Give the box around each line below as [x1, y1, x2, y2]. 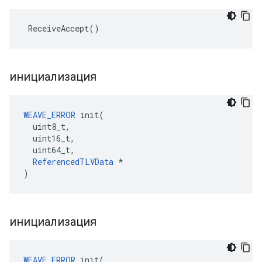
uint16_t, [23, 133, 75, 144]
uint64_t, [23, 144, 75, 156]
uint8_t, [23, 121, 70, 132]
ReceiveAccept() [23, 23, 99, 34]
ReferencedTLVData [33, 156, 113, 167]
